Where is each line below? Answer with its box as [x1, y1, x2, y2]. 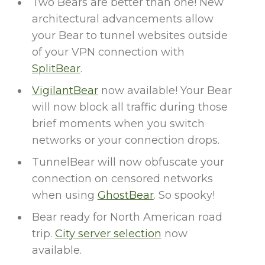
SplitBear [31, 62, 80, 76]
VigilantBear [31, 84, 98, 98]
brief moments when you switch [31, 117, 205, 131]
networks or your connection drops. [31, 134, 219, 147]
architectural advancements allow [31, 12, 214, 26]
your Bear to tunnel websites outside [31, 29, 228, 43]
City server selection [54, 227, 161, 241]
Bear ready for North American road [31, 211, 222, 224]
